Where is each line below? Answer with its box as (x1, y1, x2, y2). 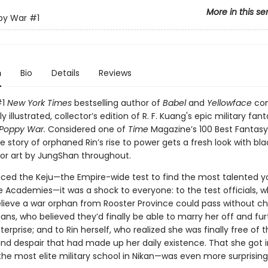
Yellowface (206, 97, 252, 109)
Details (51, 67, 80, 79)
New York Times (7, 97, 74, 109)
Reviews (98, 67, 132, 79)
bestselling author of (74, 97, 163, 109)
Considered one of (47, 123, 128, 135)
